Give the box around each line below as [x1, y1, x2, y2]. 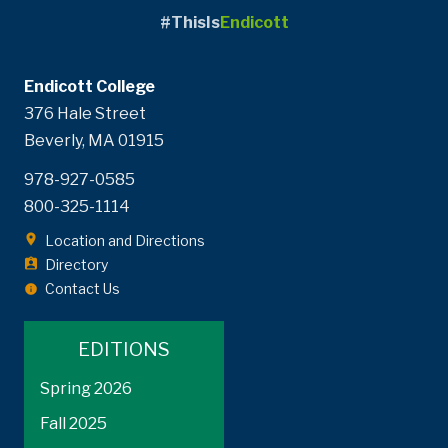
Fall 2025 [40, 414, 107, 434]
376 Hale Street [24, 103, 146, 123]
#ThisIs [159, 12, 220, 32]
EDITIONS [78, 336, 170, 361]
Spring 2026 [40, 379, 132, 399]
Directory [45, 255, 108, 273]
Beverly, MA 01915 [24, 130, 164, 150]
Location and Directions [45, 231, 205, 249]
